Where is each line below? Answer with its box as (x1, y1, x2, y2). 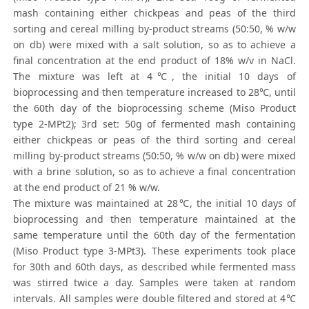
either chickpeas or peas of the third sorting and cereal (13, 133, 296, 147)
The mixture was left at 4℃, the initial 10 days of (13, 70, 296, 83)
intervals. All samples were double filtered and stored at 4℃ (13, 292, 296, 306)
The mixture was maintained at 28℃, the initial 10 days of (13, 197, 296, 210)
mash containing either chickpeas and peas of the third (13, 6, 296, 20)
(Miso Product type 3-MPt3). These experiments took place (13, 244, 296, 258)
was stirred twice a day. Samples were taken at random (13, 276, 296, 290)
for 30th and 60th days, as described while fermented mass (13, 260, 296, 274)
